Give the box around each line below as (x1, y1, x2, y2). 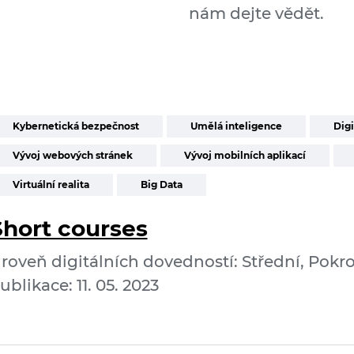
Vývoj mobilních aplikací (183, 149, 306, 161)
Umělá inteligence (190, 120, 282, 132)
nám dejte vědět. (189, 4, 324, 23)
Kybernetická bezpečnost (12, 120, 139, 132)
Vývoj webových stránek (12, 149, 133, 161)
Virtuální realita (12, 179, 89, 190)
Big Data (140, 179, 183, 190)
